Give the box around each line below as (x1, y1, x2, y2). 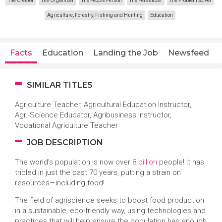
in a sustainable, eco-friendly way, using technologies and (15, 206, 206, 215)
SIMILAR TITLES (25, 80, 93, 90)
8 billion (132, 158, 157, 166)
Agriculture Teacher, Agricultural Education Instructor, (15, 100, 191, 109)
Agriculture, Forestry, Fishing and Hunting (47, 12, 143, 18)
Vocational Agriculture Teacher (15, 121, 118, 130)
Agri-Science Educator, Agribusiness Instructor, (15, 111, 171, 119)
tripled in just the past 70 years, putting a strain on (15, 168, 181, 177)
